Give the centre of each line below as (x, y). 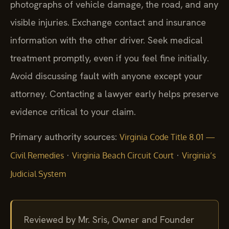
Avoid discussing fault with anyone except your (106, 76)
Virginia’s (199, 156)
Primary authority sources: (64, 137)
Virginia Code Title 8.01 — (167, 137)
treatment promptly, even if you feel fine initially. (110, 58)
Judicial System (38, 174)
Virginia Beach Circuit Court (123, 156)
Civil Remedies (37, 156)
